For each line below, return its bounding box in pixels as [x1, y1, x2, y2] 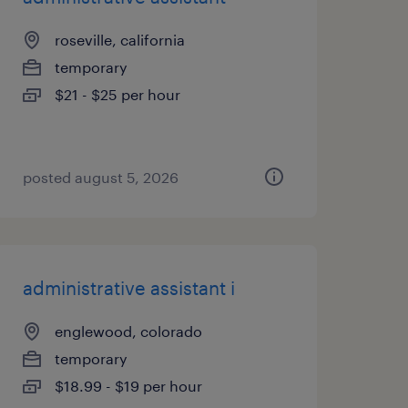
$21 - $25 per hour [54, 86, 180, 103]
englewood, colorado [54, 322, 202, 340]
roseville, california [54, 31, 185, 48]
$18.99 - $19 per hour [54, 377, 202, 394]
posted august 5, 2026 [22, 168, 178, 186]
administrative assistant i [22, 277, 235, 299]
